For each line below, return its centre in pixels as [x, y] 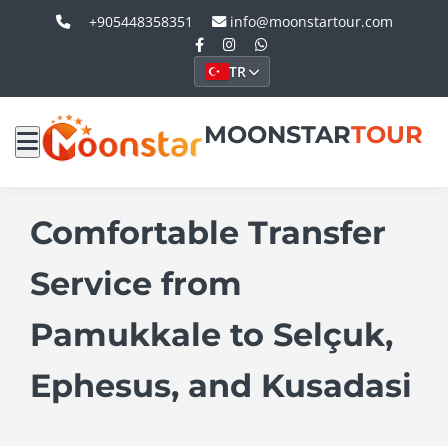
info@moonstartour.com [309, 21]
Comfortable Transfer [208, 232]
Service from [136, 283]
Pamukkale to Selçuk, [211, 334]
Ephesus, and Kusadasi [221, 385]
